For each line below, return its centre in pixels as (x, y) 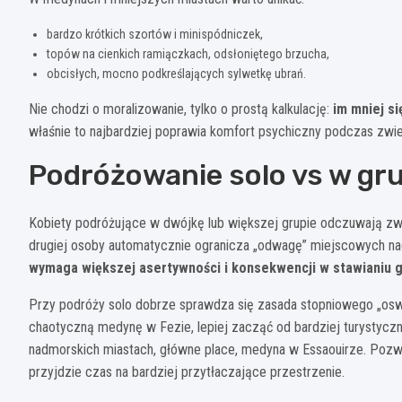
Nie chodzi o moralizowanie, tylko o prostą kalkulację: (181, 109)
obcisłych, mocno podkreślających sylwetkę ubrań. (176, 73)
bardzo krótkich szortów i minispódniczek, (155, 34)
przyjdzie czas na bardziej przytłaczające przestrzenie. (187, 371)
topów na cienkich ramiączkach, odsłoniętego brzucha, (188, 53)
